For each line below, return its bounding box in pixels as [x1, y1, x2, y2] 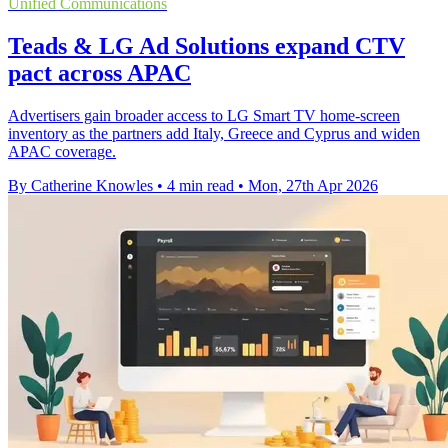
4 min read [167, 177, 234, 195]
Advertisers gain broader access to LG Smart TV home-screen [8, 107, 400, 125]
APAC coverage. [8, 143, 116, 161]
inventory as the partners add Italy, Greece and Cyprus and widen [8, 125, 420, 143]
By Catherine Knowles [8, 177, 153, 195]
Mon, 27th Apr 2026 [248, 177, 378, 195]
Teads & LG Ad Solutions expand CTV [8, 33, 405, 60]
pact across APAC [8, 60, 191, 87]
